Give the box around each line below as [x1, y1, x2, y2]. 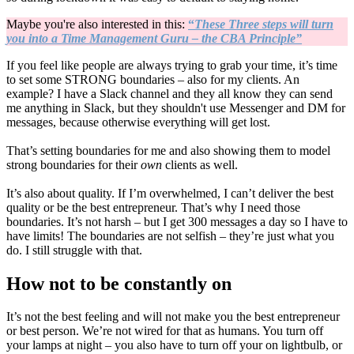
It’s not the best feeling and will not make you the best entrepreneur [6, 310, 340, 324]
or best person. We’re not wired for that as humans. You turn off [6, 324, 323, 338]
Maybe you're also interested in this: [6, 17, 185, 31]
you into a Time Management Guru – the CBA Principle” [6, 31, 302, 45]
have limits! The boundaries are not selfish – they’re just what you [6, 228, 334, 243]
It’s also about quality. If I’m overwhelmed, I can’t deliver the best [6, 186, 333, 200]
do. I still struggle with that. [6, 243, 142, 257]
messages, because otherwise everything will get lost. [6, 115, 270, 129]
